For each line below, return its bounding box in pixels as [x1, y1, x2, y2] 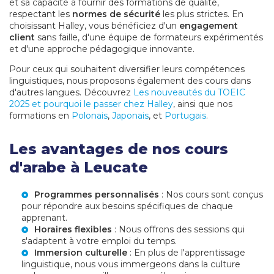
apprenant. [21, 212, 67, 224]
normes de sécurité [72, 9, 160, 20]
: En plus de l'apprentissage [127, 247, 245, 259]
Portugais [165, 110, 206, 122]
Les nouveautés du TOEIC [133, 87, 245, 98]
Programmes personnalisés [34, 189, 159, 201]
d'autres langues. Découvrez [9, 87, 133, 98]
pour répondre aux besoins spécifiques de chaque [21, 201, 233, 212]
